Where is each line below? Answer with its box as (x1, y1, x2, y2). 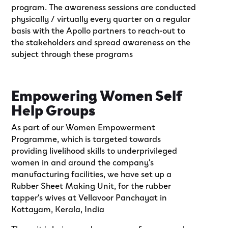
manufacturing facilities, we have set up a (11, 167, 172, 179)
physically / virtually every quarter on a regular (11, 12, 191, 24)
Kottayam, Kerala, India (11, 203, 105, 214)
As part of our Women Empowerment (11, 121, 156, 132)
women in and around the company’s (11, 156, 154, 167)
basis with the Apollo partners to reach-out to (11, 24, 186, 36)
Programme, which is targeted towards (11, 132, 161, 144)
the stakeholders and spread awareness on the (11, 36, 191, 47)
